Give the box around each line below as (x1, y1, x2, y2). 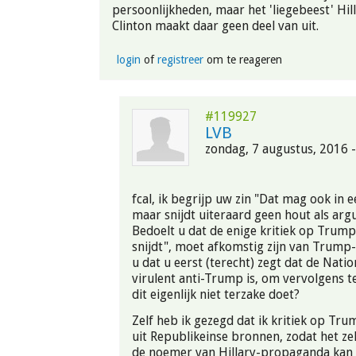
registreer (157, 53, 203, 67)
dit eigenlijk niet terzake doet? (132, 287, 300, 303)
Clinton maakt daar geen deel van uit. (112, 17, 319, 33)
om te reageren (203, 53, 282, 67)
